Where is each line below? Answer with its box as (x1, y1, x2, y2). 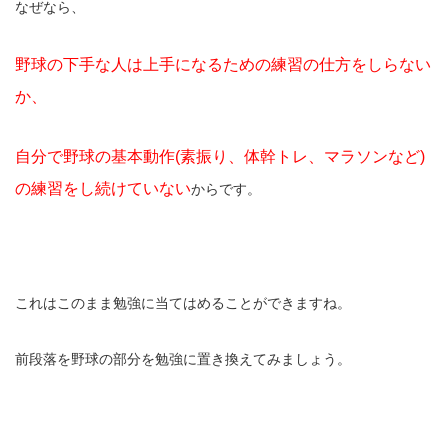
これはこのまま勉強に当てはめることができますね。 (15, 295, 351, 312)
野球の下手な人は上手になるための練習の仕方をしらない (15, 56, 431, 74)
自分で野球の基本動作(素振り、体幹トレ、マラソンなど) (15, 148, 425, 166)
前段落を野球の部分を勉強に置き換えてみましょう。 (15, 351, 351, 368)
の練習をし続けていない (15, 180, 191, 198)
